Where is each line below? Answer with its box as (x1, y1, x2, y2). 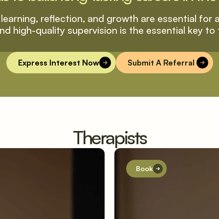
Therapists (72, 126, 147, 149)
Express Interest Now (18, 58, 99, 67)
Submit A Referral (127, 58, 197, 67)
